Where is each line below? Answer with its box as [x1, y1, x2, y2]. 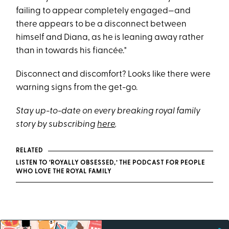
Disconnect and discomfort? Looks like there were [16, 70, 211, 79]
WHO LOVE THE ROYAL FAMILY [16, 169, 112, 175]
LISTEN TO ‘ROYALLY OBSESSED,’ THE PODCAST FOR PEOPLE [16, 160, 205, 167]
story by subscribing [16, 120, 98, 129]
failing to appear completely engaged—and [16, 7, 191, 16]
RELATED [16, 148, 43, 154]
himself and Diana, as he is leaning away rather [16, 33, 204, 42]
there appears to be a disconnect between [16, 20, 187, 29]
